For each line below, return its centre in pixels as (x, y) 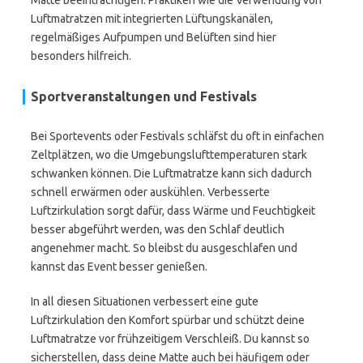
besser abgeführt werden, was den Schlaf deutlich (158, 229)
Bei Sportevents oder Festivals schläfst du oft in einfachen (177, 136)
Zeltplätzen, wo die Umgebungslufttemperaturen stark (169, 155)
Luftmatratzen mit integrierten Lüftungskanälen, (152, 19)
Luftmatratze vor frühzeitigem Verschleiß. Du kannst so (170, 339)
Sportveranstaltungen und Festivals (144, 96)
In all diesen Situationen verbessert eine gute (145, 301)
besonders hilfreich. (81, 56)
